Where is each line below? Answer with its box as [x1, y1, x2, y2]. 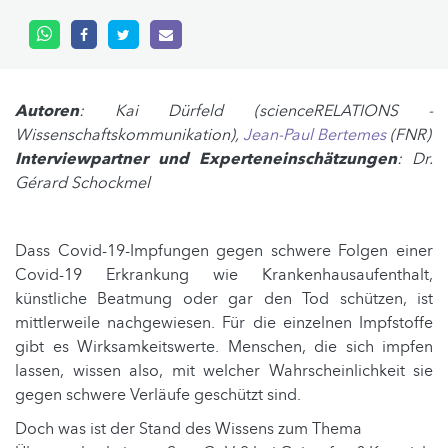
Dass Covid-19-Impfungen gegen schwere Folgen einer [15, 239, 433, 262]
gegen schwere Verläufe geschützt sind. [15, 383, 301, 406]
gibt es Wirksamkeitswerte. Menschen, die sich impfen [15, 335, 433, 358]
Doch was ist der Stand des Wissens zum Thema [15, 417, 362, 440]
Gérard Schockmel [15, 171, 150, 194]
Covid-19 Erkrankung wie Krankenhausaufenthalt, [15, 263, 433, 286]
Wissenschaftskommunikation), [15, 123, 243, 146]
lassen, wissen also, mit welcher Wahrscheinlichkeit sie [15, 359, 433, 382]
